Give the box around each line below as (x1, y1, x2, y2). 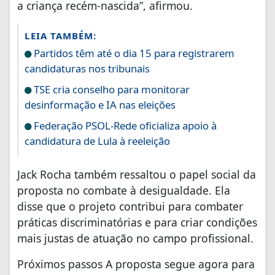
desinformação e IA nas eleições (25, 97, 176, 112)
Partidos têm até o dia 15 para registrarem (31, 45, 234, 60)
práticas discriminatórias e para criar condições (17, 214, 257, 230)
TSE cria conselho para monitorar (31, 82, 190, 96)
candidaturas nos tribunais (25, 61, 150, 76)
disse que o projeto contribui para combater (17, 198, 243, 214)
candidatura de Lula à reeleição (25, 133, 170, 148)
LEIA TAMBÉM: (25, 29, 96, 42)
